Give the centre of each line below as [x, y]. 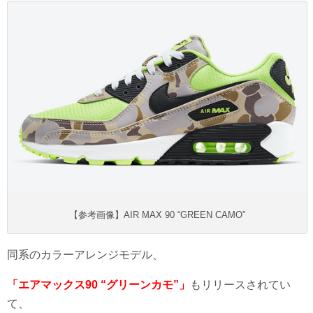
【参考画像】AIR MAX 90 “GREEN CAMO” [157, 215]
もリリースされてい [240, 285]
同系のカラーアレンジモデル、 [85, 255]
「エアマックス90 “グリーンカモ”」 [99, 285]
